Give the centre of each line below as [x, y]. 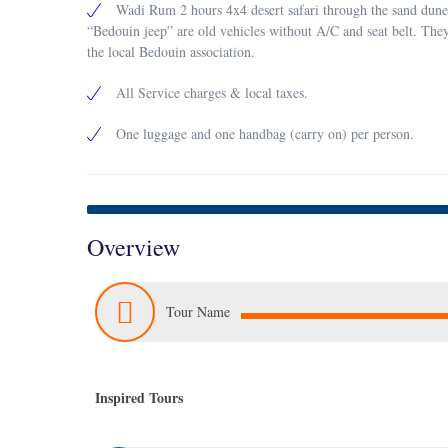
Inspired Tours [139, 397]
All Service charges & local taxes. [212, 92]
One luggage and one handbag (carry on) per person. [265, 133]
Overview [133, 247]
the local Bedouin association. [171, 51]
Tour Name [198, 311]
